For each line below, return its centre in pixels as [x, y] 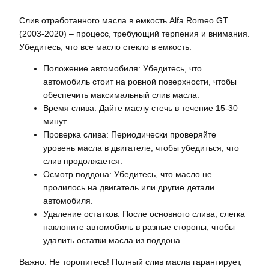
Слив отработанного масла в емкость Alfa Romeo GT [124, 20]
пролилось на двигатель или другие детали [129, 188]
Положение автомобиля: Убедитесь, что [122, 69]
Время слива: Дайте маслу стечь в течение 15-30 [141, 108]
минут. [56, 122]
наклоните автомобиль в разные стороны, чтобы [139, 227]
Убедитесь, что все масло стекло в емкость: [105, 47]
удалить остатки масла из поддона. [113, 240]
